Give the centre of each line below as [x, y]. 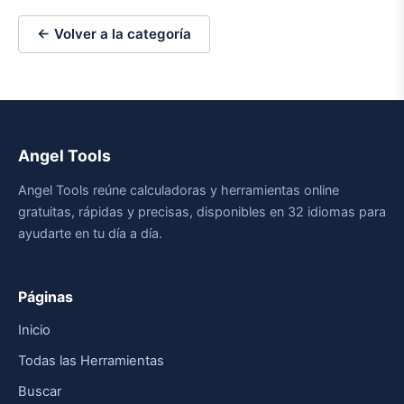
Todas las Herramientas [91, 361]
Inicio [34, 331]
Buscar [40, 392]
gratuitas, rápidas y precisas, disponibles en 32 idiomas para [202, 212]
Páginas [46, 297]
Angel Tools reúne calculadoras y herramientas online [179, 190]
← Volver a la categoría [114, 34]
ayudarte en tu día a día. [90, 234]
